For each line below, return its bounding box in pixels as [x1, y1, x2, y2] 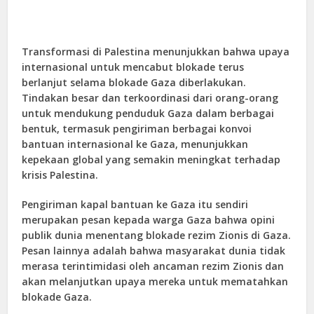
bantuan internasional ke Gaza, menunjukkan [22, 137, 249, 151]
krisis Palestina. [22, 168, 99, 182]
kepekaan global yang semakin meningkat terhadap [22, 153, 281, 167]
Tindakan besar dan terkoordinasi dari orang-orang [22, 91, 279, 105]
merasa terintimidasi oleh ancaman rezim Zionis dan [22, 259, 285, 273]
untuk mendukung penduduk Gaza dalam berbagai [22, 107, 275, 121]
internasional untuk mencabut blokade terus [22, 60, 245, 74]
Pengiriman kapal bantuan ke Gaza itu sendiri [22, 198, 249, 212]
